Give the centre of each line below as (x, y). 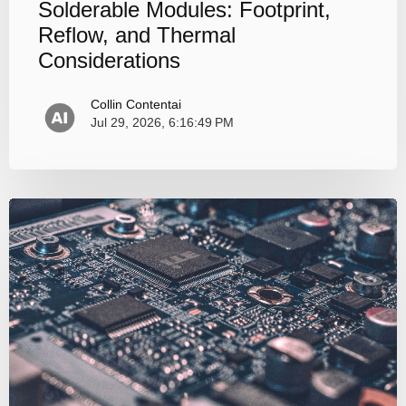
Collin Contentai (136, 105)
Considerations (109, 61)
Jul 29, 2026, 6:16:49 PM (162, 123)
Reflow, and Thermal (137, 35)
